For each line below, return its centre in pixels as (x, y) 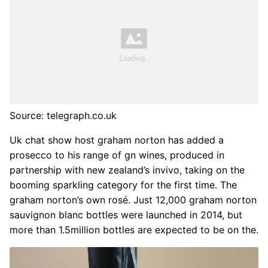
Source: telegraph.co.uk (63, 116)
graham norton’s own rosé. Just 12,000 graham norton (133, 200)
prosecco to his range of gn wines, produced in (117, 155)
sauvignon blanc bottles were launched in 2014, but (126, 215)
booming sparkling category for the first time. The (123, 185)
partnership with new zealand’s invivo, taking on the (127, 170)
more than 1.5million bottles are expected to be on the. (134, 230)
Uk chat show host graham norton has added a (117, 140)
